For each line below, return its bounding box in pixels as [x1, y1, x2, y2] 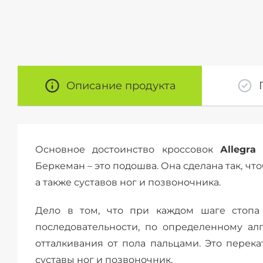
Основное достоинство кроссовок [35, 144, 220, 155]
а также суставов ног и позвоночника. [35, 177, 221, 188]
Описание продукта [66, 79, 176, 92]
